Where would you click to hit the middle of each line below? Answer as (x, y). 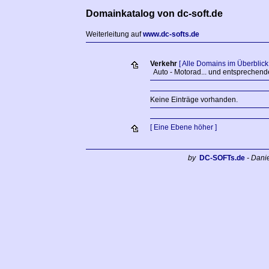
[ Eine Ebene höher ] (183, 127)
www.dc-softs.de (171, 34)
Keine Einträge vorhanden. (194, 100)
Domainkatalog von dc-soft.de (154, 14)
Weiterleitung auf (114, 34)
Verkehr (163, 64)
